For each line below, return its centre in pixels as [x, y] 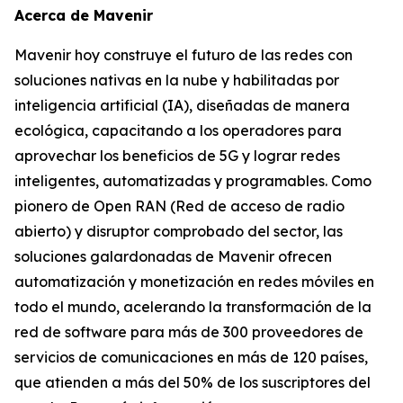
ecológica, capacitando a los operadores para [178, 130]
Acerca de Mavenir [84, 15]
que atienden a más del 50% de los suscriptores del [193, 382]
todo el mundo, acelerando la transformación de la [193, 307]
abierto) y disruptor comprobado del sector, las [179, 231]
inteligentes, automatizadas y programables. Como [193, 181]
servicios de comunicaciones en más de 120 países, [191, 357]
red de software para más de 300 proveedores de [189, 332]
